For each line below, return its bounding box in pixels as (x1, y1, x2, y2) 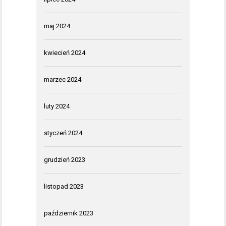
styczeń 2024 (44, 129, 82, 137)
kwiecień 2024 (44, 49, 85, 57)
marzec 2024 (44, 76, 81, 84)
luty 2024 (44, 102, 70, 110)
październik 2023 (44, 209, 93, 217)
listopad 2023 (44, 183, 84, 191)
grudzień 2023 (44, 156, 85, 164)
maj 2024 (44, 22, 70, 30)
